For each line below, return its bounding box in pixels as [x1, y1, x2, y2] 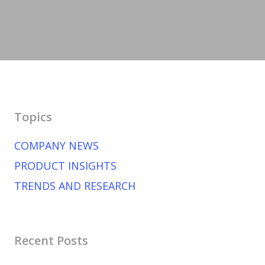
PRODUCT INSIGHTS [14, 159, 117, 173]
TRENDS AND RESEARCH [14, 179, 135, 193]
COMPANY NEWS [14, 138, 99, 153]
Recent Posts [14, 232, 88, 248]
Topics [14, 109, 52, 125]
